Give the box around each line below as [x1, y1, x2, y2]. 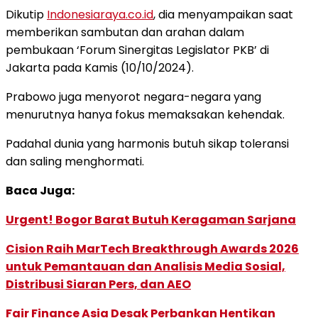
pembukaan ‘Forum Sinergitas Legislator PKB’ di [6, 41, 269, 58]
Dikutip [6, 6, 47, 23]
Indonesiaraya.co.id [47, 6, 153, 23]
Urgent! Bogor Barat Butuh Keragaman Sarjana [6, 211, 296, 228]
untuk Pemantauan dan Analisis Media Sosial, [6, 258, 285, 275]
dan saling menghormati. [6, 153, 144, 170]
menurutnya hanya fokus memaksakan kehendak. [6, 106, 285, 123]
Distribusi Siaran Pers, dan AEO [6, 275, 191, 292]
